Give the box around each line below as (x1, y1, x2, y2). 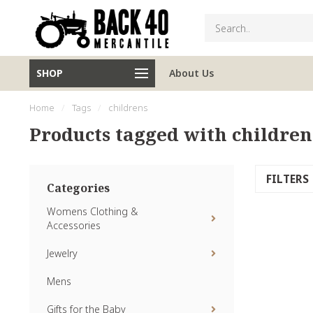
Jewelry (47, 247, 78, 260)
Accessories (47, 219, 101, 232)
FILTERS (265, 172, 312, 187)
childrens (108, 101, 147, 114)
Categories (47, 180, 110, 196)
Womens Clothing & (47, 205, 138, 218)
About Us (169, 66, 214, 80)
